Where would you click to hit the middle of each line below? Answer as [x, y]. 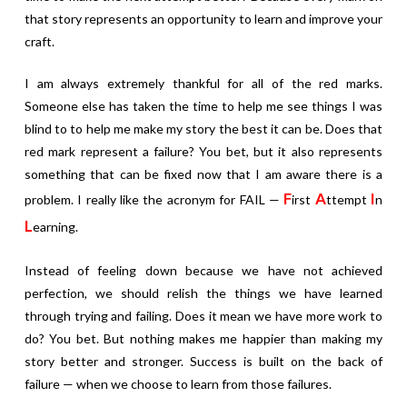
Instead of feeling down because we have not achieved [203, 271]
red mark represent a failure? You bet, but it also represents [203, 152]
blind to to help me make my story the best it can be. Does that [203, 129]
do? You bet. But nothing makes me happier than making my [203, 339]
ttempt [348, 200]
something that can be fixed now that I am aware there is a [203, 174]
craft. [39, 42]
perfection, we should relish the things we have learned [203, 293]
